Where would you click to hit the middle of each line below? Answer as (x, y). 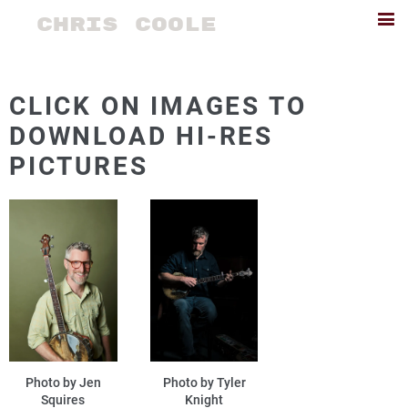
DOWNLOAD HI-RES (141, 136)
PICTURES (79, 166)
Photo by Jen (63, 383)
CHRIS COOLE (127, 24)
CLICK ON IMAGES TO (158, 106)
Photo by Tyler (204, 383)
